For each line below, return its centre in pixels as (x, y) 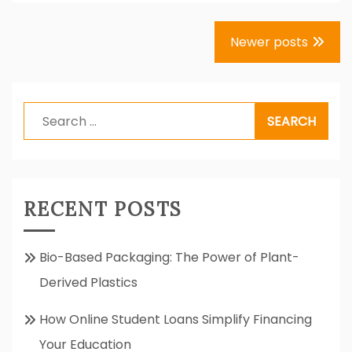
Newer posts (269, 42)
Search (45, 113)
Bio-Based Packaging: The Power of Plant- (169, 257)
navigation (58, 62)
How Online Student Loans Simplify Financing (176, 319)
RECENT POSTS (103, 209)
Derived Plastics (88, 282)
